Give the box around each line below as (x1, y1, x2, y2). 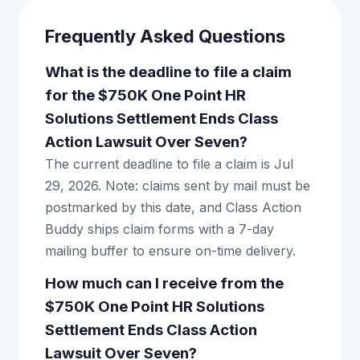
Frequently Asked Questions (45, 26, 285, 47)
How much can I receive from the (45, 274, 284, 293)
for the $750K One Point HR (45, 86, 246, 105)
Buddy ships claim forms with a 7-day (45, 221, 274, 238)
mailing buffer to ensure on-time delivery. (45, 243, 296, 260)
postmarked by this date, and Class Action (45, 199, 301, 216)
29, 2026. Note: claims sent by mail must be (45, 178, 310, 194)
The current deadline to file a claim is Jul (45, 156, 293, 173)
